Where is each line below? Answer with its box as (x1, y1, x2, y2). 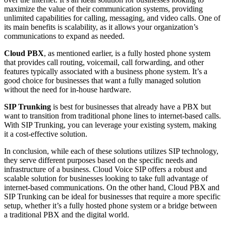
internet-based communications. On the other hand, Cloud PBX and (4, 183, 219, 192)
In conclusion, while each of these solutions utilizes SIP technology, (4, 147, 218, 156)
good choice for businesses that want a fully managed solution (4, 76, 201, 85)
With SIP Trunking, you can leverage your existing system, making (4, 121, 216, 130)
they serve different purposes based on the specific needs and (4, 156, 197, 165)
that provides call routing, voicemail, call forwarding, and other (4, 58, 204, 67)
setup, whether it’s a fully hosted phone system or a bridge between (4, 201, 217, 210)
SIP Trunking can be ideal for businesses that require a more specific (4, 192, 220, 201)
